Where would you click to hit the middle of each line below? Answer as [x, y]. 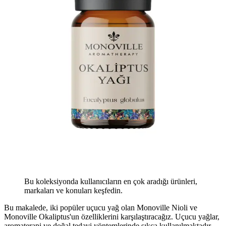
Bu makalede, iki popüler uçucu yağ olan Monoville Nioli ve [101, 207]
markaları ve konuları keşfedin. [73, 190]
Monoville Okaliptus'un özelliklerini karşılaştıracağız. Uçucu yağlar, [112, 216]
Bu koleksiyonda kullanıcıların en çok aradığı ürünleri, [111, 181]
